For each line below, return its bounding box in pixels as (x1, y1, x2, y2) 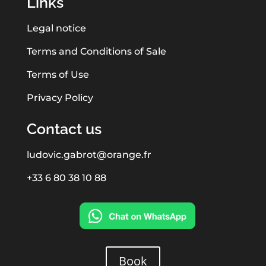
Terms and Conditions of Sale (26, 46, 166, 58)
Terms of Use (26, 69, 89, 81)
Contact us (26, 120, 102, 138)
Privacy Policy (26, 92, 93, 104)
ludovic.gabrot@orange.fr (26, 149, 151, 161)
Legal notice (26, 23, 86, 34)
